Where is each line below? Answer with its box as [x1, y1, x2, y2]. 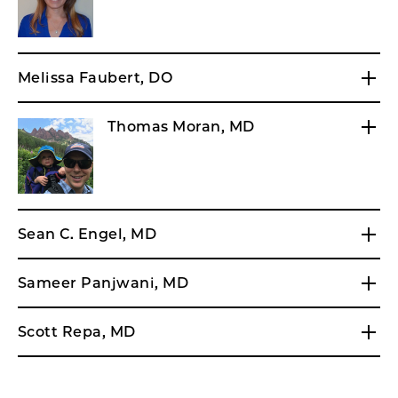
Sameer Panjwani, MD [18, 275, 189, 291]
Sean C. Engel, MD [18, 226, 157, 243]
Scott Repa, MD [18, 323, 136, 340]
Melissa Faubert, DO [18, 69, 173, 86]
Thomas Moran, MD [107, 118, 255, 135]
